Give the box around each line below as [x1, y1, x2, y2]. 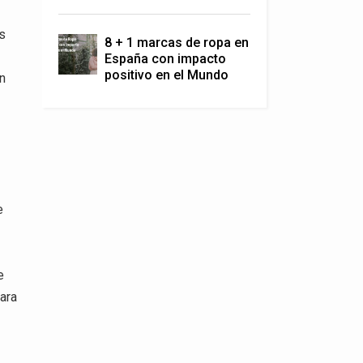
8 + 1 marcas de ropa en [104, 35, 249, 50]
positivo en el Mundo [104, 67, 228, 83]
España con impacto [104, 51, 226, 66]
